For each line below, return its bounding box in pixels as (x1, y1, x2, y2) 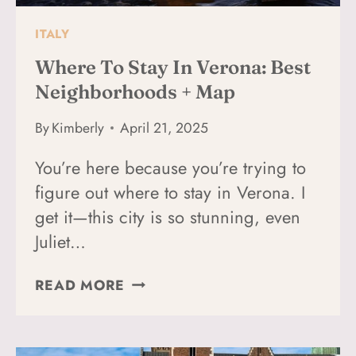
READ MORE (35, 274, 125, 296)
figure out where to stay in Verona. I (35, 179, 305, 205)
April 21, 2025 (120, 117, 209, 138)
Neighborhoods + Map (35, 80, 235, 104)
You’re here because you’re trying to (35, 154, 306, 180)
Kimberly (52, 117, 105, 138)
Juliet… (35, 228, 86, 254)
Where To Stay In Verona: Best (35, 56, 311, 79)
